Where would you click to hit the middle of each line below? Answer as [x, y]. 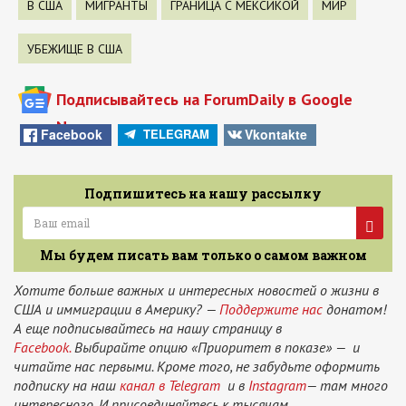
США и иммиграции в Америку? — [116, 309]
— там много [347, 386]
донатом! [354, 309]
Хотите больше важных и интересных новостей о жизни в [196, 290]
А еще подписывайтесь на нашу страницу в [148, 329]
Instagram [277, 386]
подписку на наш [67, 386]
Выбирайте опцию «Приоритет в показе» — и [215, 348]
